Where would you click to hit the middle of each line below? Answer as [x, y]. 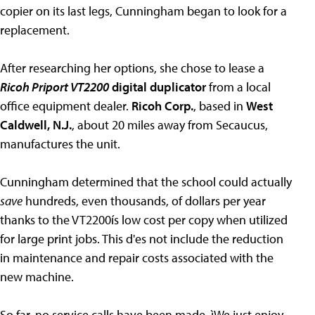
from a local [238, 87]
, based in [220, 106]
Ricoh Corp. [162, 106]
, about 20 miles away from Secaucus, [170, 125]
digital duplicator [157, 87]
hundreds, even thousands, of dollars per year [144, 201]
